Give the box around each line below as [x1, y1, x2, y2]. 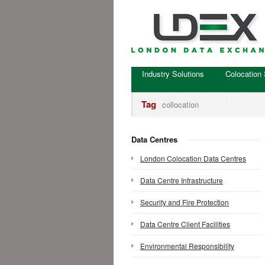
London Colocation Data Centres [140, 153, 246, 163]
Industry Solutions [142, 68, 204, 79]
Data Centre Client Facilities [140, 219, 230, 229]
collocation [162, 99, 199, 110]
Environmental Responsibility [140, 241, 234, 251]
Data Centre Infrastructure [140, 175, 223, 185]
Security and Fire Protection [140, 197, 229, 207]
